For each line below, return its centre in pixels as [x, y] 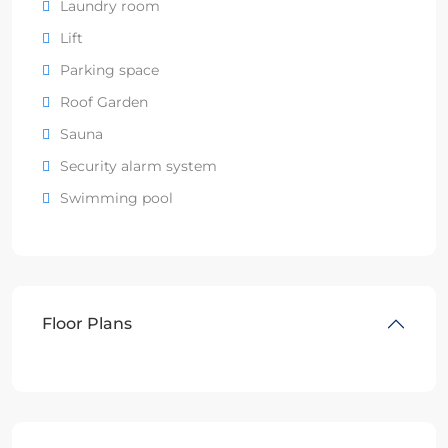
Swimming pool [116, 197]
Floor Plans [87, 323]
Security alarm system [138, 165]
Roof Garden [104, 101]
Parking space [109, 69]
